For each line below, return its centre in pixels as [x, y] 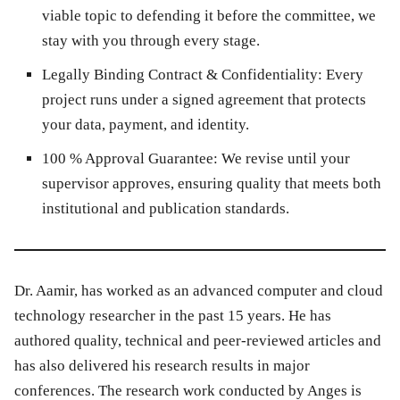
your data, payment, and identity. [146, 125]
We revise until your [284, 159]
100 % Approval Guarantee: [130, 159]
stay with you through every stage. [151, 41]
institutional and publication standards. [166, 209]
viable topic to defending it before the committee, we [209, 16]
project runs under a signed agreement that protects [204, 100]
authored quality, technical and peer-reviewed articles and [198, 341]
